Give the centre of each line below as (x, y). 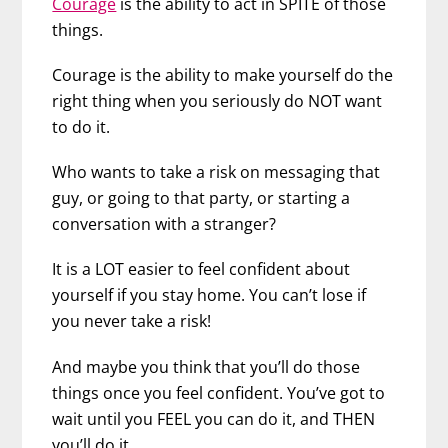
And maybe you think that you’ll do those (206, 366)
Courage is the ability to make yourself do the (223, 75)
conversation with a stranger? (164, 224)
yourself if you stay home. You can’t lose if (209, 295)
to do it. (81, 127)
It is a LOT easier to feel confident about (201, 269)
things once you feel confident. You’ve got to (219, 392)
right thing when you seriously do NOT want (217, 101)
